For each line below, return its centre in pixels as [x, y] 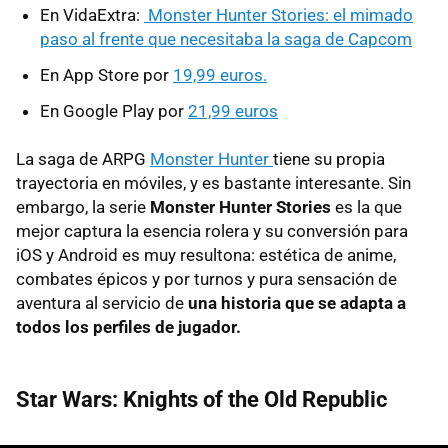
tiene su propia [329, 158]
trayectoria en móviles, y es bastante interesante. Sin [213, 182]
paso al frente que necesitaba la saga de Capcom [226, 38]
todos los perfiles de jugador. [128, 326]
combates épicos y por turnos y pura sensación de [206, 278]
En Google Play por [114, 110]
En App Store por [106, 74]
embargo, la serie [83, 206]
